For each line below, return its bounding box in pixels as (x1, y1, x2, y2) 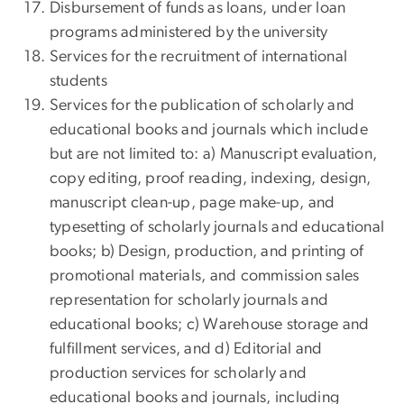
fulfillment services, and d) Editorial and (50, 341, 323, 358)
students (50, 73, 107, 90)
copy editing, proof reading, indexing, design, (50, 170, 372, 188)
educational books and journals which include (50, 122, 368, 139)
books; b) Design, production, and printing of (50, 243, 364, 261)
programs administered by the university (50, 24, 328, 41)
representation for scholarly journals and (50, 292, 329, 309)
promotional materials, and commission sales (50, 268, 360, 285)
